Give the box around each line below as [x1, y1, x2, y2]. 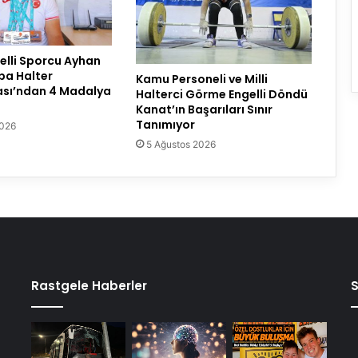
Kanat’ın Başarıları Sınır [135, 101, 272, 117]
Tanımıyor [135, 116, 195, 133]
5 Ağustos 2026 [145, 137, 216, 150]
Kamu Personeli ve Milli [135, 70, 268, 87]
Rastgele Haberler [30, 276, 147, 294]
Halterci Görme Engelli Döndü [135, 86, 308, 102]
